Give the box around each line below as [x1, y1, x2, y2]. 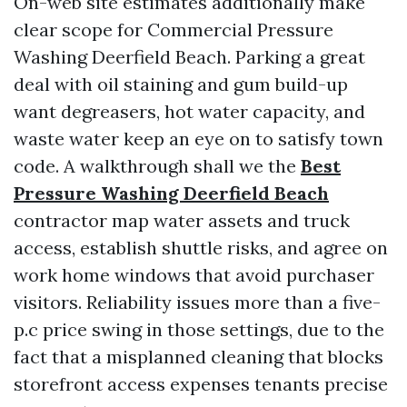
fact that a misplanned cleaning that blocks [14, 345, 383, 368]
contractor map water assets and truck [14, 209, 350, 232]
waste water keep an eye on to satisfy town [14, 127, 383, 150]
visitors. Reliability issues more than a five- [14, 291, 381, 313]
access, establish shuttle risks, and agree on [14, 236, 388, 259]
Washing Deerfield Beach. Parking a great [14, 45, 365, 68]
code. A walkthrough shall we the [14, 154, 301, 177]
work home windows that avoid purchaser [14, 263, 374, 286]
